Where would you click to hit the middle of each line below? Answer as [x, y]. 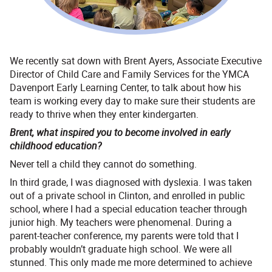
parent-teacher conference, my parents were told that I [124, 236]
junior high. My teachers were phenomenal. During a [121, 223]
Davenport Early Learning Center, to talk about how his [125, 88]
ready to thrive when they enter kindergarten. [104, 114]
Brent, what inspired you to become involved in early [120, 133]
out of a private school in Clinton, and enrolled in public [127, 196]
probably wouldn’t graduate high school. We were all [121, 249]
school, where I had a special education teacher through [128, 209]
